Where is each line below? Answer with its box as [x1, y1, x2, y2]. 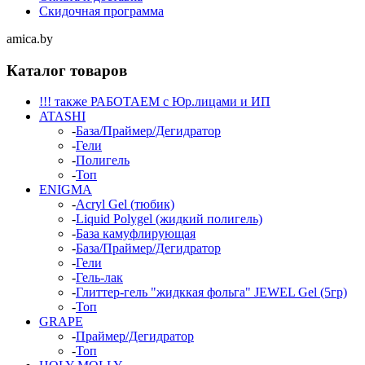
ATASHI [39, 109, 86, 124]
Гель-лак [76, 270, 123, 285]
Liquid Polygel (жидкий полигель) [76, 212, 262, 226]
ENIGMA [39, 182, 92, 197]
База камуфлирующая [76, 226, 196, 241]
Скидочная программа [39, 3, 164, 18]
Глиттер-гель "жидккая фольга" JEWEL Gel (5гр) [76, 285, 347, 300]
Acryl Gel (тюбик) [76, 197, 174, 212]
